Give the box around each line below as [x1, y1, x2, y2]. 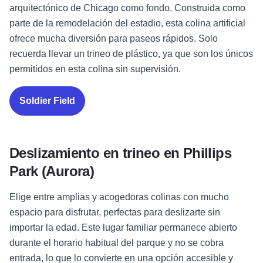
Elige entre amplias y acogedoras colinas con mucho [9, 192, 229, 203]
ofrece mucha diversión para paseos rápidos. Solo [9, 33, 218, 44]
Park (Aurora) [9, 163, 95, 180]
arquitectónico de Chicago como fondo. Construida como [9, 3, 245, 14]
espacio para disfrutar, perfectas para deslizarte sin [9, 207, 220, 218]
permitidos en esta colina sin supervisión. [9, 64, 181, 75]
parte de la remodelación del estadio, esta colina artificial [9, 18, 245, 29]
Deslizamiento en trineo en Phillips [9, 145, 231, 161]
